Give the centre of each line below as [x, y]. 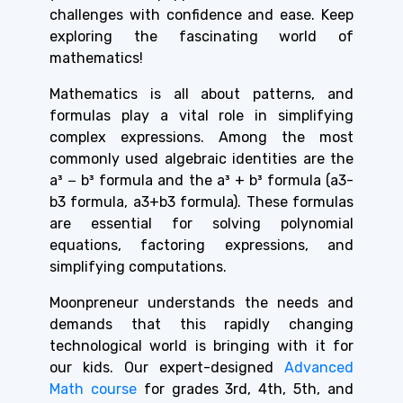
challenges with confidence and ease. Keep [201, 15]
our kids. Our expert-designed [161, 368]
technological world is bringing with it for [201, 346]
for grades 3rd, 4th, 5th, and [245, 390]
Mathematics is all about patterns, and [201, 94]
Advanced [313, 368]
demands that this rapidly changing [201, 325]
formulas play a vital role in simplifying [201, 116]
